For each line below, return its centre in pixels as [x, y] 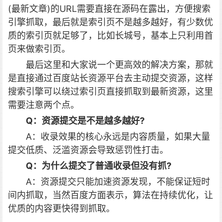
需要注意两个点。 [44, 105]
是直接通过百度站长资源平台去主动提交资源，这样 [111, 78]
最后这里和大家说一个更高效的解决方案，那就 [119, 65]
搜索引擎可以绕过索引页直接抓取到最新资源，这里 [111, 91]
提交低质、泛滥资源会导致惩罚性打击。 [88, 150]
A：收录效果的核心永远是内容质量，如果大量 [118, 137]
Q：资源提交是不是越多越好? [85, 121]
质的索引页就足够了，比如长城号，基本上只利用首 [111, 35]
